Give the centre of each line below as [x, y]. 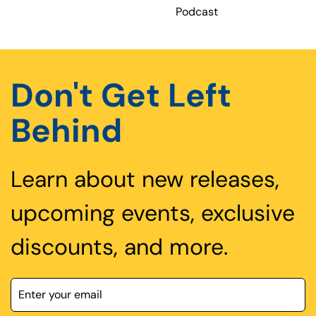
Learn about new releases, [145, 179]
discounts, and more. [119, 247]
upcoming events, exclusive [153, 213]
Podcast [196, 11]
